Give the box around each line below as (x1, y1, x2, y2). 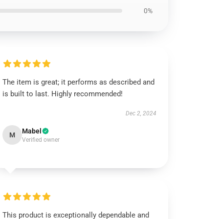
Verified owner (22, 136, 60, 143)
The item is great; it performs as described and (2, 78, 155, 87)
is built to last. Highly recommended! (2, 89, 123, 98)
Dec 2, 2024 (125, 110, 156, 117)
